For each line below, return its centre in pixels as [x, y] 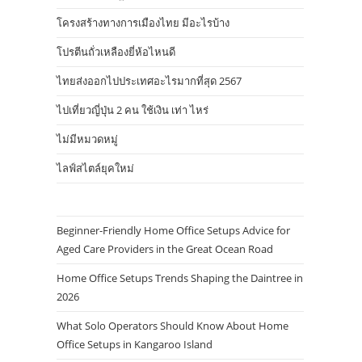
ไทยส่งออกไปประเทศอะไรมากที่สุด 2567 [149, 81]
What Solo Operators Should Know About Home [173, 326]
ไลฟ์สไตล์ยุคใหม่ [95, 168]
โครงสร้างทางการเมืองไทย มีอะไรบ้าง [143, 23]
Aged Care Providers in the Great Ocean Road [165, 249]
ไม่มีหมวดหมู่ [87, 139]
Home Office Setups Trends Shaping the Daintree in [180, 278]
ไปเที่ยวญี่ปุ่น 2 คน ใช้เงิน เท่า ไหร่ [133, 110]
